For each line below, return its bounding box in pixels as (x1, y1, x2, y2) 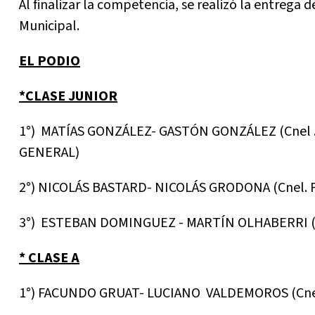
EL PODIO (19, 51, 80, 72)
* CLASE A (19, 248, 79, 269)
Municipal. (19, 16, 79, 37)
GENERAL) (19, 143, 79, 163)
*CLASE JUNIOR (19, 86, 117, 107)
